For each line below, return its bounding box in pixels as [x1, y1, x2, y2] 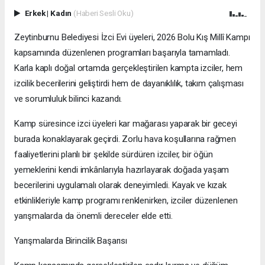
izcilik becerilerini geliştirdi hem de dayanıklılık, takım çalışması [14, 78, 244, 89]
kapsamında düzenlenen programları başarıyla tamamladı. [14, 47, 230, 59]
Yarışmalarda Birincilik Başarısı [14, 235, 127, 247]
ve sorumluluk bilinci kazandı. [14, 93, 122, 105]
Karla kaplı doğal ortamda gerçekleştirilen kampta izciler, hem [14, 63, 243, 74]
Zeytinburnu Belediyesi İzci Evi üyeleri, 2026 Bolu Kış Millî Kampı [14, 32, 250, 43]
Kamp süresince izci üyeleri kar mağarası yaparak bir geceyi [14, 118, 237, 130]
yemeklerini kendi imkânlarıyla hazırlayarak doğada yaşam [14, 164, 230, 176]
